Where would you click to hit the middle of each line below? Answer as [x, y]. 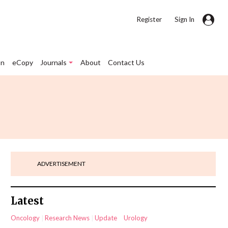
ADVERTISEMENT [61, 164]
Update [106, 218]
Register [149, 19]
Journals [54, 63]
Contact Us [126, 63]
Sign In [184, 19]
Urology [136, 218]
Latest [27, 201]
